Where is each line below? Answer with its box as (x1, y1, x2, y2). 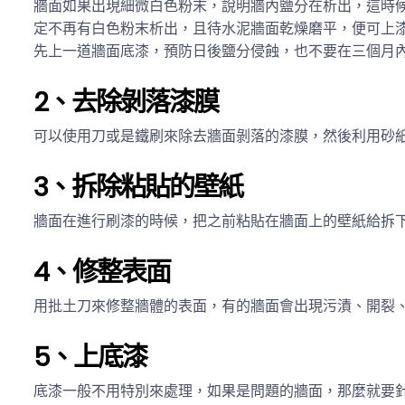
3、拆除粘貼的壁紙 (33, 169, 242, 205)
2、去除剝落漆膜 (33, 84, 218, 120)
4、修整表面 (33, 254, 170, 290)
